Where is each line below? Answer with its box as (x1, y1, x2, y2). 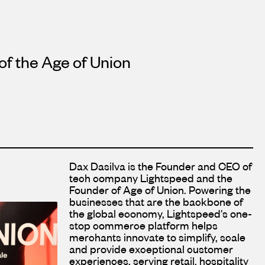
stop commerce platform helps (69, 218, 218, 232)
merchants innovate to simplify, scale (69, 230, 245, 244)
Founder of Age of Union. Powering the (69, 183, 251, 197)
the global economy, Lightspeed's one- (69, 206, 252, 221)
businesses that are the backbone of (69, 195, 243, 209)
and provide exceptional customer (69, 242, 233, 256)
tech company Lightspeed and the (69, 171, 232, 185)
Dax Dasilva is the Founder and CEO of (69, 159, 252, 173)
